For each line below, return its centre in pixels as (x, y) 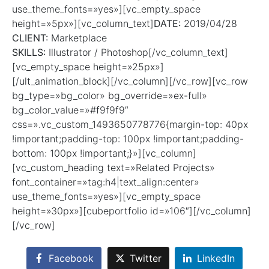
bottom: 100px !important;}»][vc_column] (104, 153)
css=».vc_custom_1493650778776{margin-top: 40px (130, 125)
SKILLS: (29, 53)
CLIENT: (30, 38)
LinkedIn (216, 258)
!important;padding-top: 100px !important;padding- (128, 139)
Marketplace (77, 38)
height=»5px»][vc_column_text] (83, 24)
